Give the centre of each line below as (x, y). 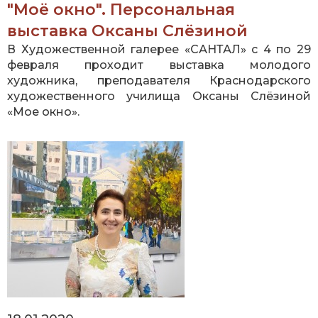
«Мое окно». (43, 112)
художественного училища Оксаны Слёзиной (159, 97)
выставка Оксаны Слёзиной (127, 31)
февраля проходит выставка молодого (159, 65)
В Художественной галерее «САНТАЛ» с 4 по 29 (159, 50)
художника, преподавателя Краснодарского (159, 81)
